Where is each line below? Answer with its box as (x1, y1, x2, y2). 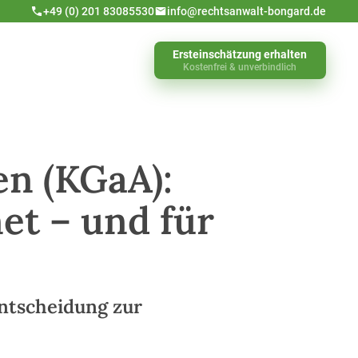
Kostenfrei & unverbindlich (183, 61, 297, 73)
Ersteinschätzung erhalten (173, 47, 308, 61)
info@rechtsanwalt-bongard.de (167, 4, 326, 18)
